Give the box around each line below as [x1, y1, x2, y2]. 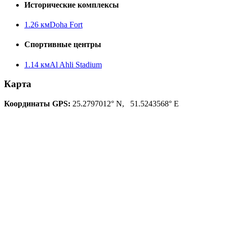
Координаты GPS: [4, 99, 70, 108]
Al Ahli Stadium [50, 60, 102, 69]
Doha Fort [50, 20, 83, 29]
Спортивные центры [24, 40, 101, 49]
